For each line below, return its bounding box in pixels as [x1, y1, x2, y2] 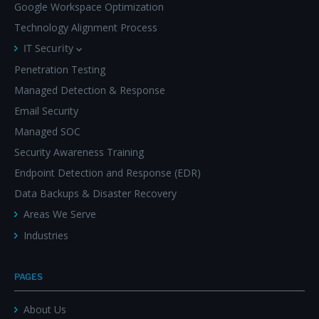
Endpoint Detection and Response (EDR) [14, 165, 201, 179]
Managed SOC [14, 124, 80, 138]
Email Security [14, 103, 78, 117]
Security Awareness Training [14, 145, 144, 159]
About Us [23, 302, 66, 316]
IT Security [23, 41, 73, 55]
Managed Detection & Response [14, 83, 165, 97]
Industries [23, 228, 68, 242]
